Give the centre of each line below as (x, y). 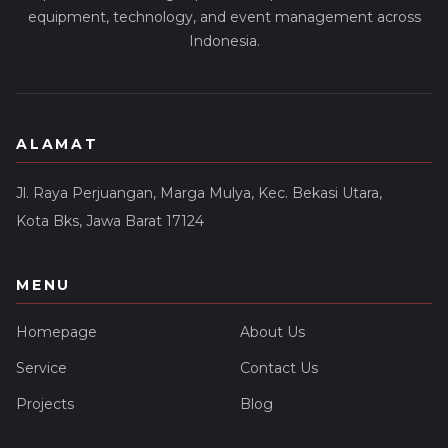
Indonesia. (224, 41)
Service (41, 368)
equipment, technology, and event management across (224, 17)
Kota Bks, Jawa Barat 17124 (110, 221)
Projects (45, 404)
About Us (272, 332)
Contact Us (279, 368)
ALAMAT (57, 144)
